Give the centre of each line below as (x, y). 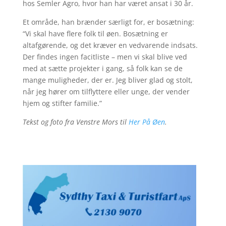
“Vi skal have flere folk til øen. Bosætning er (95, 34)
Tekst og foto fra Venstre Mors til (75, 122)
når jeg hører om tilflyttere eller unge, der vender (106, 92)
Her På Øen (147, 122)
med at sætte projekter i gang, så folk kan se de (102, 69)
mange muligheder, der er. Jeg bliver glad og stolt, (107, 80)
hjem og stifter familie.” (62, 103)
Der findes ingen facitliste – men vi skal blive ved (105, 57)
